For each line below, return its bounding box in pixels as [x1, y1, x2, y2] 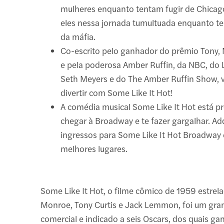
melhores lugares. [60, 142, 128, 154]
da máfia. [60, 30, 96, 42]
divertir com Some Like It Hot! [60, 86, 173, 98]
